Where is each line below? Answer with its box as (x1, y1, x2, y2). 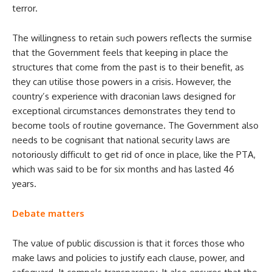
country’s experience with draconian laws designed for (12, 90, 236, 102)
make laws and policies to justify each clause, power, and (12, 251, 245, 263)
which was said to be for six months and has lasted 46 (12, 163, 234, 175)
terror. (12, 2, 38, 14)
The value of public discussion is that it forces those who (12, 237, 245, 249)
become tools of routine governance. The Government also (12, 119, 259, 131)
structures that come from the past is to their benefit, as (12, 61, 244, 73)
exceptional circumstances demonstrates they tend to (12, 104, 236, 117)
